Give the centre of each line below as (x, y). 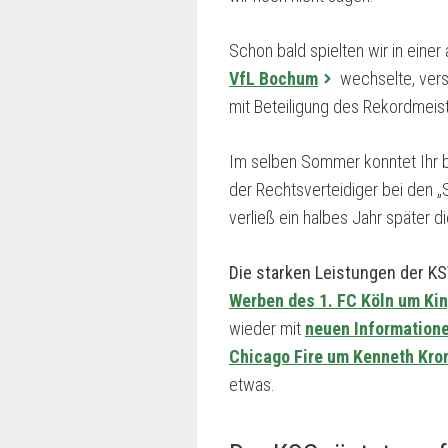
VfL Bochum (273, 79)
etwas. (252, 385)
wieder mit (267, 329)
